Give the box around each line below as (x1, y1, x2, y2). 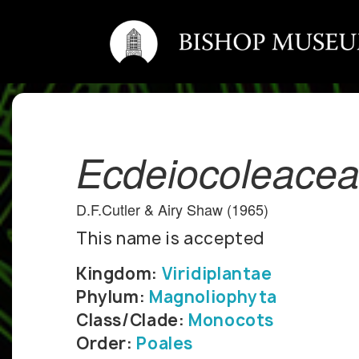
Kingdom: (76, 263, 162, 285)
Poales (136, 333, 194, 355)
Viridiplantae (161, 263, 272, 285)
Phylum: (76, 286, 149, 309)
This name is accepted (76, 228, 265, 250)
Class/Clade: (76, 309, 189, 332)
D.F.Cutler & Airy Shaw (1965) (76, 199, 268, 220)
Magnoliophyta (148, 286, 278, 309)
